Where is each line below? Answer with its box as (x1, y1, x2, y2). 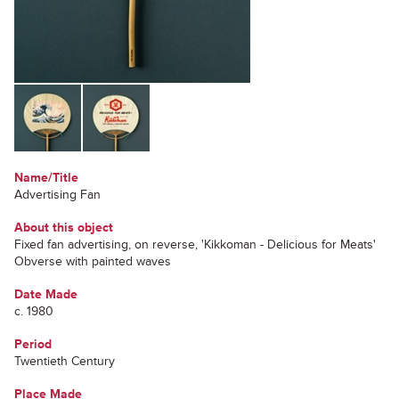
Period (14, 337, 52, 352)
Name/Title (14, 170, 78, 185)
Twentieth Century (14, 354, 115, 369)
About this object (14, 220, 113, 235)
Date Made (14, 287, 77, 302)
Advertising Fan (14, 187, 101, 202)
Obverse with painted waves (14, 254, 171, 269)
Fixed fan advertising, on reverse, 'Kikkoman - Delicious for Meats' (14, 237, 376, 252)
